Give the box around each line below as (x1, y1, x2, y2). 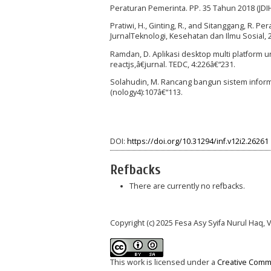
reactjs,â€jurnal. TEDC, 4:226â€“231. (110, 59, 235, 70)
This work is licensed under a (110, 256, 217, 267)
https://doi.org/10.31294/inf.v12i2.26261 (127, 135, 269, 146)
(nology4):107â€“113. (110, 87, 183, 98)
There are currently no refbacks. (129, 181, 245, 192)
